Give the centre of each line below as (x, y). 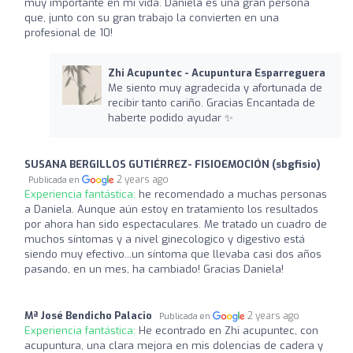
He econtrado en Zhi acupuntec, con (229, 330)
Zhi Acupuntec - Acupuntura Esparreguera (216, 72)
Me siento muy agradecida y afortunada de (215, 87)
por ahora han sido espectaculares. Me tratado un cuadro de (176, 224)
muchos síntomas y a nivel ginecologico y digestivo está (165, 239)
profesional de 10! (69, 32)
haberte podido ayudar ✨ (170, 117)
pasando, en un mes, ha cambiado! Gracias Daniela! (154, 269)
